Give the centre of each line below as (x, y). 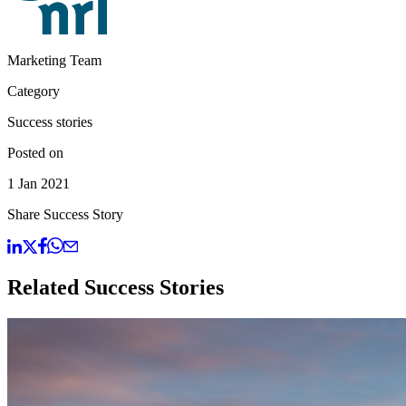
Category (34, 91)
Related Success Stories (116, 287)
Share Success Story (65, 214)
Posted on (35, 152)
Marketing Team (54, 60)
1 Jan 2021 (39, 183)
